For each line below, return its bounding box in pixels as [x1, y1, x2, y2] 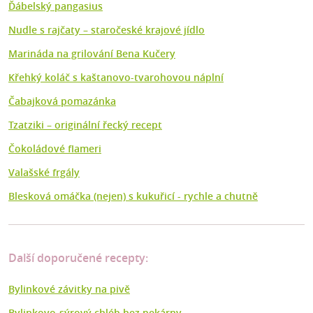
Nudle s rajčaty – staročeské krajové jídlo [8, 23, 205, 37]
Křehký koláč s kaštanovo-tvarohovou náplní [8, 71, 224, 85]
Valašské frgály [8, 166, 80, 180]
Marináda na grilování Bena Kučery [8, 47, 175, 61]
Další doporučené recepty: [8, 250, 148, 266]
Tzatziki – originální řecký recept [8, 118, 162, 132]
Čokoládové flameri [8, 142, 101, 156]
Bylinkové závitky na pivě [8, 282, 130, 296]
